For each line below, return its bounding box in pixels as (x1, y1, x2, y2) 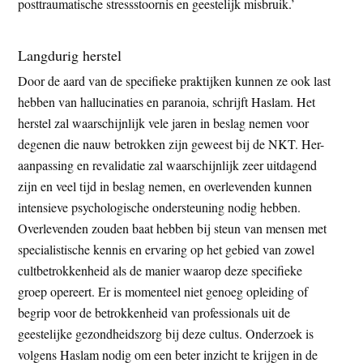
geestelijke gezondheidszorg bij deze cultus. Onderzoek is (18, 324, 314, 342)
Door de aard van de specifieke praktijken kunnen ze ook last (18, 71, 331, 89)
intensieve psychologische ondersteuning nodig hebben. (18, 198, 301, 216)
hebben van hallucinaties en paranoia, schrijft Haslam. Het (18, 92, 316, 110)
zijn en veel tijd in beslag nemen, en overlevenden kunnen (18, 177, 313, 194)
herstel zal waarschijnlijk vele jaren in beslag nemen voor (18, 113, 310, 131)
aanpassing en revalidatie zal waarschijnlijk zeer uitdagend (18, 156, 318, 173)
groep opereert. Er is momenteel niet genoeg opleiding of (18, 282, 309, 300)
